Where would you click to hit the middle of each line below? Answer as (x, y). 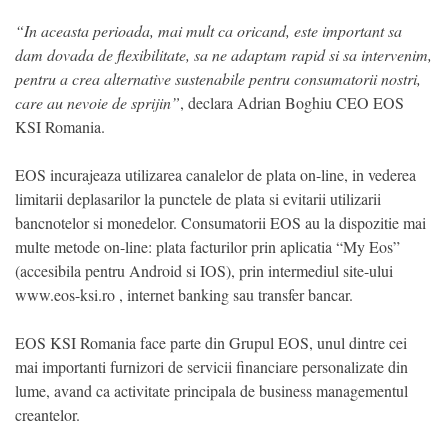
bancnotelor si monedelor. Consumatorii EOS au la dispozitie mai (220, 222)
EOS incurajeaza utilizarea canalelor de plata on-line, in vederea (215, 174)
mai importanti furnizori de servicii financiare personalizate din (211, 366)
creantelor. (47, 414)
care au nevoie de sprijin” (97, 102)
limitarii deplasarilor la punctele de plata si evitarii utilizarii (198, 198)
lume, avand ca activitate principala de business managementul (211, 390)
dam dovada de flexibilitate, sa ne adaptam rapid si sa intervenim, (223, 54)
